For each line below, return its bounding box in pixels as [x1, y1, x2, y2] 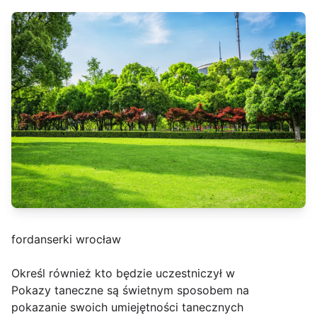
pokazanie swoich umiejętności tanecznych [11, 300, 243, 315]
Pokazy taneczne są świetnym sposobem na [11, 283, 249, 298]
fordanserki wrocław [11, 232, 121, 247]
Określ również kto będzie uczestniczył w [11, 266, 235, 281]
